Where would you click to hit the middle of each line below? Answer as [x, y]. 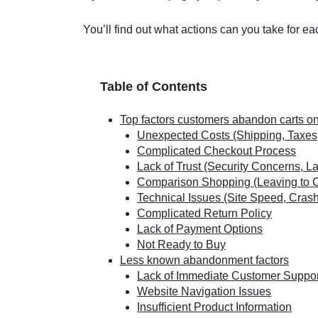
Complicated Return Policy [204, 213]
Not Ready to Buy [181, 245]
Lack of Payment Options [200, 229]
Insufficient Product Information [214, 307]
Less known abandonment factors [204, 260]
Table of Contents [154, 87]
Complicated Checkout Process [216, 151]
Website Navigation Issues [204, 291]
